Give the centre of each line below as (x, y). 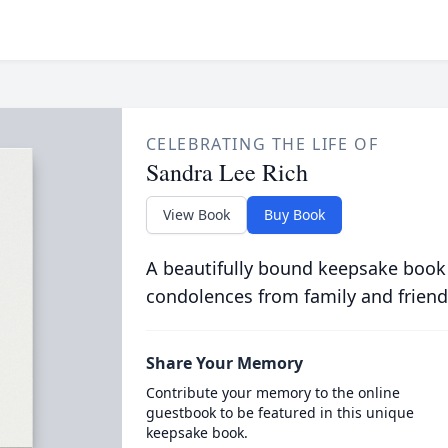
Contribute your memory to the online (272, 392)
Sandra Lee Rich (226, 172)
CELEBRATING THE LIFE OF (262, 144)
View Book (196, 214)
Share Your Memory (224, 363)
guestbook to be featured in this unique (279, 412)
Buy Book (294, 214)
